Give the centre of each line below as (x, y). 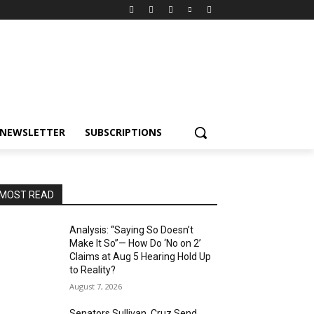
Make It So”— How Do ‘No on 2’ (136, 243)
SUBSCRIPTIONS (123, 132)
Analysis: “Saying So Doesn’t (132, 230)
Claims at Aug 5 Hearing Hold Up (141, 257)
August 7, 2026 (96, 286)
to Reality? (93, 270)
